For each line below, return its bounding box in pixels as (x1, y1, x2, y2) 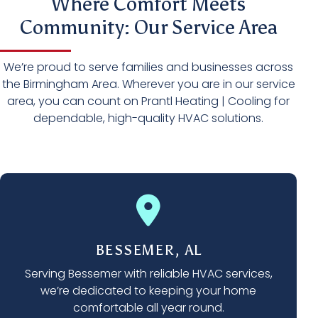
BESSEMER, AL (94, 241, 202, 259)
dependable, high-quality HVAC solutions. (33, 110, 263, 127)
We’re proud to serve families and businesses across (4, 59, 293, 76)
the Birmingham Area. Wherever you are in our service (1, 76, 295, 93)
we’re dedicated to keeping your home (40, 283, 256, 300)
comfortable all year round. (72, 300, 224, 317)
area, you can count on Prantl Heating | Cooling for (7, 93, 290, 110)
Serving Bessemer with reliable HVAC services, (24, 265, 273, 283)
